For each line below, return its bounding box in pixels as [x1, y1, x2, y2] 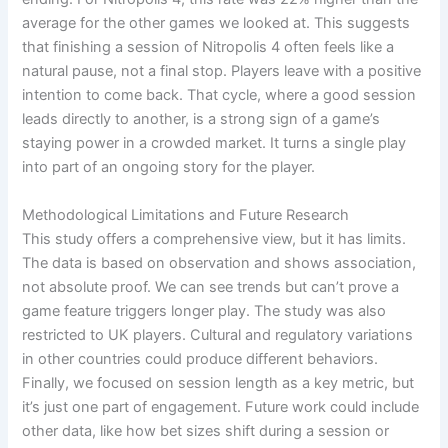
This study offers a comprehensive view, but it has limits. [22, 229, 407, 248]
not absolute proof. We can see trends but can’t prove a [22, 277, 400, 296]
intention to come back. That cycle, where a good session [22, 86, 417, 105]
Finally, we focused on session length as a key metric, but [22, 373, 415, 392]
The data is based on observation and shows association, [22, 253, 417, 272]
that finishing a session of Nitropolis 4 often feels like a [22, 38, 395, 57]
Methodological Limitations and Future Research [22, 205, 350, 224]
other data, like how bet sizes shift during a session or [22, 421, 390, 440]
